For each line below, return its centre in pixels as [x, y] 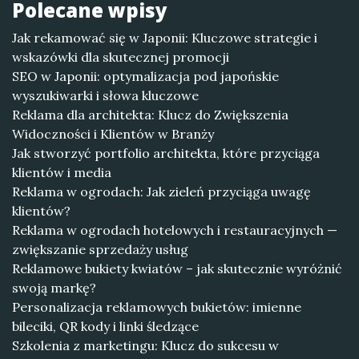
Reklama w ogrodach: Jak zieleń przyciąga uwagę [161, 192]
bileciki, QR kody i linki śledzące [105, 326]
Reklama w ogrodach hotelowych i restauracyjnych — [175, 230]
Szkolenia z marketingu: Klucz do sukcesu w [145, 345]
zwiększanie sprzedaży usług [100, 249]
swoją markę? [54, 288]
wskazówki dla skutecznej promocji [121, 57]
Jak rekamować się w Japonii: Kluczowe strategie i [165, 38]
